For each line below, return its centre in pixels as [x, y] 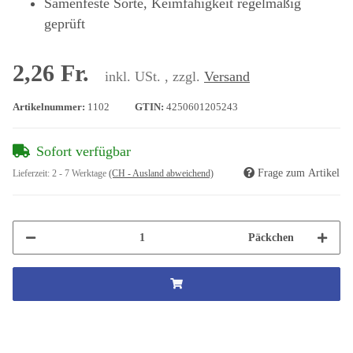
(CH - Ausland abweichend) [161, 174]
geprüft [65, 24]
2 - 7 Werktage [80, 174]
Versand [227, 77]
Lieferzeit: [32, 174]
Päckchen [271, 238]
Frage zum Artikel [299, 173]
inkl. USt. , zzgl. [154, 77]
